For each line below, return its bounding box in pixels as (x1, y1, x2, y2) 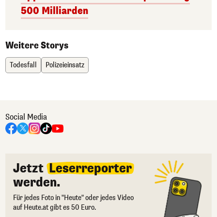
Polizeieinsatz (46, 61, 84, 70)
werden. (13, 174, 61, 190)
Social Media (5, 112, 47, 122)
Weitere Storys (5, 40, 68, 51)
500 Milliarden (21, 4, 88, 17)
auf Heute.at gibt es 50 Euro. (13, 203, 96, 212)
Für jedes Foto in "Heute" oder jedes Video (13, 193, 134, 202)
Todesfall (10, 61, 37, 70)
